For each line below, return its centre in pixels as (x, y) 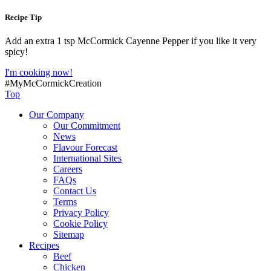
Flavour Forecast (85, 148)
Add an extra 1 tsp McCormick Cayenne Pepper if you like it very (131, 41)
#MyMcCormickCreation (53, 83)
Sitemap (69, 235)
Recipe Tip (23, 17)
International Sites (87, 158)
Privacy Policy (81, 213)
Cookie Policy (80, 224)
